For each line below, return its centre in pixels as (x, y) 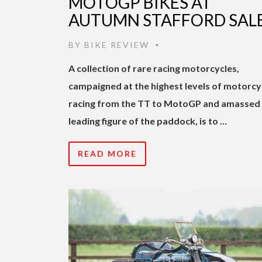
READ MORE (107, 153)
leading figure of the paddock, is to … (148, 120)
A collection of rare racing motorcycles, (154, 68)
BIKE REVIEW (117, 44)
